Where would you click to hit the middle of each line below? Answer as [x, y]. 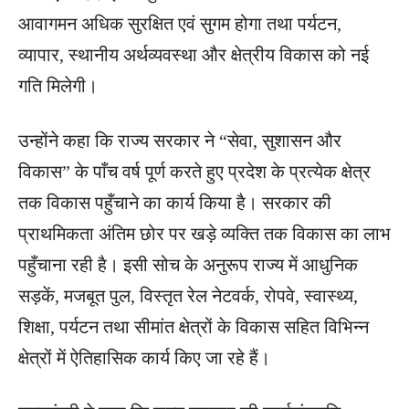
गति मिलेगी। [58, 86]
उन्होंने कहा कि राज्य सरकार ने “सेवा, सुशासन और [180, 141]
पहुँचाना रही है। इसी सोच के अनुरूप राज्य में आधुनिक [188, 265]
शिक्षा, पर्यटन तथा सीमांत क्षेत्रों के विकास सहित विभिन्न [194, 327]
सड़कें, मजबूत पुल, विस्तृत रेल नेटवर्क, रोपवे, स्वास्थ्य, [188, 296]
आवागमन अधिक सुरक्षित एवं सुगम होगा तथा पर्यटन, [180, 24]
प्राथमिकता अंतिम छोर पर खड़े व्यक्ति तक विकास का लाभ [204, 234]
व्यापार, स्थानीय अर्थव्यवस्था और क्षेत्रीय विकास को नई [194, 55]
